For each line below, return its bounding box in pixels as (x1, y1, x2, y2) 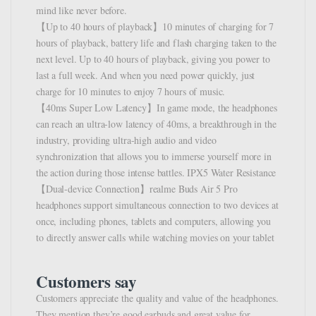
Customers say (36, 269, 138, 294)
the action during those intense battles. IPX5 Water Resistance (36, 166, 276, 180)
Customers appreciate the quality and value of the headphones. (36, 291, 279, 305)
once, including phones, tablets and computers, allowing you (36, 214, 271, 229)
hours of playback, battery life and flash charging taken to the (36, 36, 277, 50)
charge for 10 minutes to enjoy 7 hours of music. (36, 85, 226, 99)
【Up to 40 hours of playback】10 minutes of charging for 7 (36, 20, 274, 34)
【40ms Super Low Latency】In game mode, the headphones (36, 101, 277, 115)
